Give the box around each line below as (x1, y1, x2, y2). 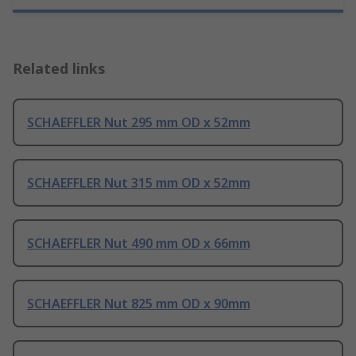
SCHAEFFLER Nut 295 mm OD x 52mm (27, 114, 250, 132)
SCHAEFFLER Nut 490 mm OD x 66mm (27, 234, 250, 253)
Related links (13, 59, 106, 79)
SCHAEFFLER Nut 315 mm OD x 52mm (27, 174, 250, 192)
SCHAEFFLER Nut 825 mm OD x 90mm (27, 295, 250, 313)
